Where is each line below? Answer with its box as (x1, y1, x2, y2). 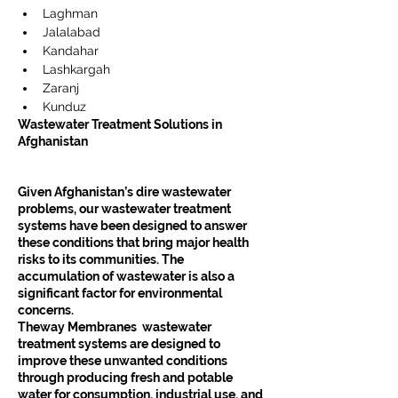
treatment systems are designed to (18, 336, 223, 351)
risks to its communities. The (18, 251, 187, 267)
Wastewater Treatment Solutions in (18, 116, 225, 131)
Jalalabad (43, 24, 100, 39)
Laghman (43, 5, 98, 20)
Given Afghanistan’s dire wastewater (18, 184, 234, 199)
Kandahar (43, 43, 99, 58)
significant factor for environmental (18, 285, 225, 300)
